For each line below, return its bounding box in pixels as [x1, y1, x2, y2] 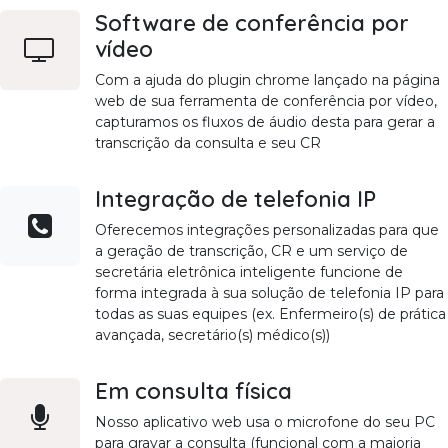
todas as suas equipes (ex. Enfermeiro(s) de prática [95, 304, 446, 323]
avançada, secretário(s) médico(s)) [95, 325, 330, 344]
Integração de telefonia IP [95, 184, 376, 212]
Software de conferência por [95, 8, 409, 36]
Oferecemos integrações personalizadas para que [95, 220, 439, 239]
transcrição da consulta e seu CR [95, 133, 321, 152]
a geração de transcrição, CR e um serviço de [95, 241, 408, 260]
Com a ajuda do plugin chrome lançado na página [95, 70, 440, 89]
